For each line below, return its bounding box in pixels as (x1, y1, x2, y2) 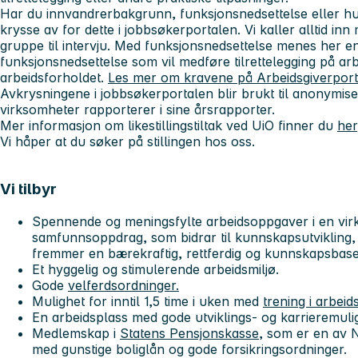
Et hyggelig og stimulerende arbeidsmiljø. (32, 261, 283, 278)
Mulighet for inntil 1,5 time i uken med (32, 293, 263, 310)
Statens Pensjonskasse (120, 325, 259, 342)
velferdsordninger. (68, 277, 179, 294)
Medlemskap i (32, 325, 120, 342)
